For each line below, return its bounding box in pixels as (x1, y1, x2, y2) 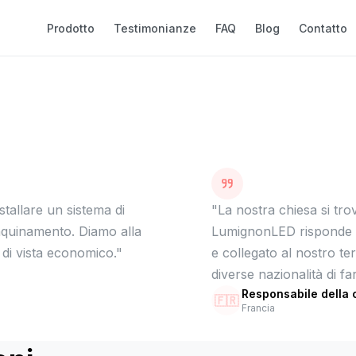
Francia (242, 302, 275, 314)
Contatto (299, 21, 348, 35)
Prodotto (47, 21, 95, 35)
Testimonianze (114, 21, 197, 35)
